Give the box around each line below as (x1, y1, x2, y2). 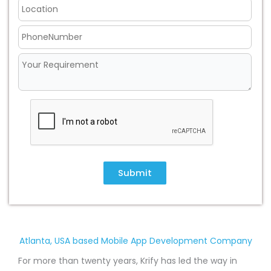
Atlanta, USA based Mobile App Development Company (19, 235, 252, 247)
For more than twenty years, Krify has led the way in (18, 255, 237, 267)
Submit (118, 167, 152, 180)
